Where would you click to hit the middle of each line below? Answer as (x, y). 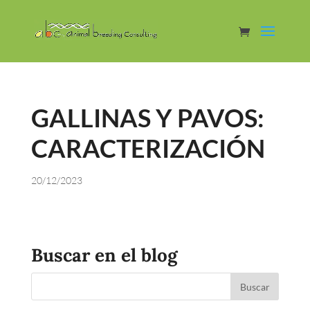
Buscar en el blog (104, 255)
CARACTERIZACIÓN (148, 148)
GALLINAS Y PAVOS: (147, 118)
